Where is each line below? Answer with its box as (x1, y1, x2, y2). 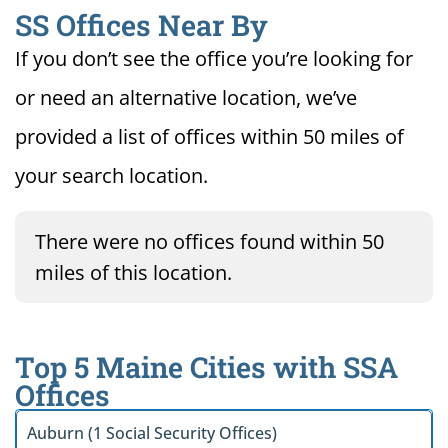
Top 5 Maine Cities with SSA (15, 348, 398, 387)
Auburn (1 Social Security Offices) (27, 422, 277, 445)
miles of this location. (35, 259, 232, 287)
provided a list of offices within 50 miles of (15, 123, 404, 151)
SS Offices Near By (15, 6, 268, 45)
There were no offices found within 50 (35, 228, 384, 256)
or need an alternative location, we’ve (15, 84, 357, 112)
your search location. (15, 162, 208, 190)
